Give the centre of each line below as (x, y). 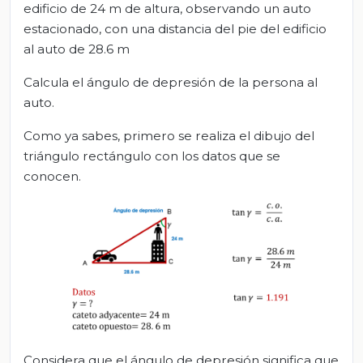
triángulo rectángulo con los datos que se (152, 156)
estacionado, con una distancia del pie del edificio (175, 28)
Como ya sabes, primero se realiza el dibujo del (169, 135)
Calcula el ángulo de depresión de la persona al (171, 82)
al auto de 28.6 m (77, 49)
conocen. (52, 176)
